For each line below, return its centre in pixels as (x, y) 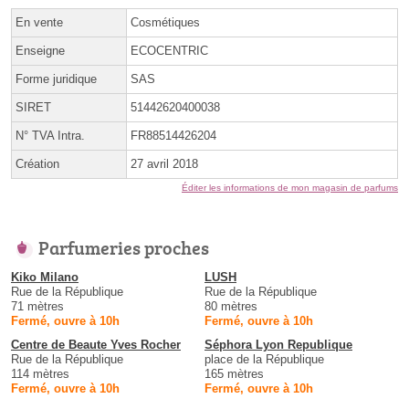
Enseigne (40, 51)
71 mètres (37, 307)
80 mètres (231, 307)
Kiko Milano (45, 278)
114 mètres (40, 374)
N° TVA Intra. (50, 136)
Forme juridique (56, 79)
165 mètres (234, 374)
